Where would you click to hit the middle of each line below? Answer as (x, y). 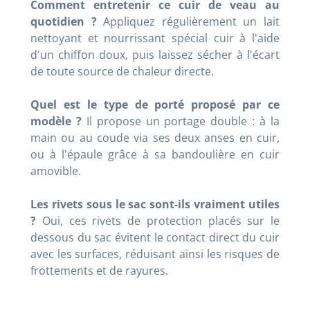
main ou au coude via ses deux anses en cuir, (155, 138)
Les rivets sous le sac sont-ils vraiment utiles (155, 204)
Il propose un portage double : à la (183, 121)
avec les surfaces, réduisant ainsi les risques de (155, 254)
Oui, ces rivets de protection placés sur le (161, 221)
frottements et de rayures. (99, 271)
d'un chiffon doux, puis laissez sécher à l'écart (155, 55)
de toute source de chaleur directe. (122, 72)
